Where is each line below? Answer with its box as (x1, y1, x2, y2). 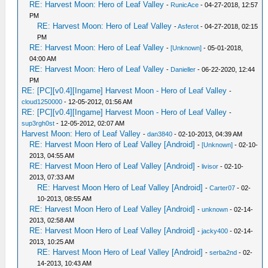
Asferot (178, 23, 199, 30)
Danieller (170, 66, 196, 73)
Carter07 (209, 184, 236, 191)
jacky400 (202, 227, 229, 234)
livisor (202, 163, 219, 170)
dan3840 (147, 130, 173, 138)
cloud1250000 (22, 98, 63, 105)
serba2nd (209, 249, 237, 256)
